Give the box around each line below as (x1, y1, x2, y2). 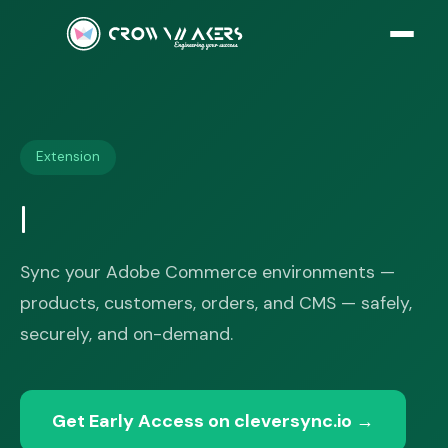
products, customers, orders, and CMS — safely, (20, 291, 412, 314)
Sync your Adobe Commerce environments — (20, 260, 395, 283)
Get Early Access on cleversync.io (52, 408, 352, 433)
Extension (36, 148, 100, 166)
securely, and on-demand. (20, 322, 233, 345)
